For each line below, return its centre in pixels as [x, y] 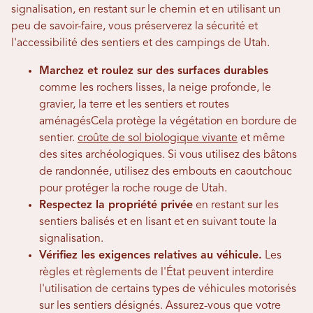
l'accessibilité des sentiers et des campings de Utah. [140, 44]
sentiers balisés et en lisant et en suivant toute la [158, 223]
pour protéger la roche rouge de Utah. [133, 189]
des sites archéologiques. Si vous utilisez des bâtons [168, 155]
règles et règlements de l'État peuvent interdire [156, 273]
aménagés [65, 122]
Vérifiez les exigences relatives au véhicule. [151, 256]
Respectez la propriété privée [116, 206]
